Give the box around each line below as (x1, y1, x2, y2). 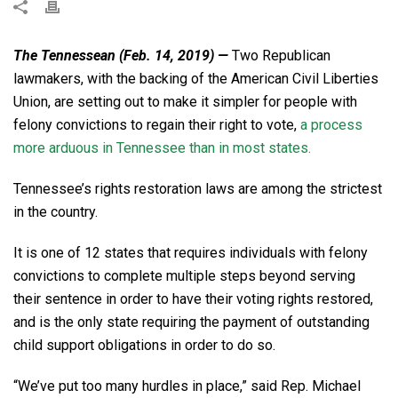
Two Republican (232, 47, 330, 64)
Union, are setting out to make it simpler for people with (13, 93, 357, 110)
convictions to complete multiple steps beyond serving (13, 267, 355, 284)
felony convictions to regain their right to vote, (13, 116, 297, 133)
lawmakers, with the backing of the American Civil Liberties (13, 70, 378, 87)
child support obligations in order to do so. (13, 337, 275, 354)
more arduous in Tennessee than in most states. (13, 139, 311, 156)
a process (297, 116, 362, 133)
